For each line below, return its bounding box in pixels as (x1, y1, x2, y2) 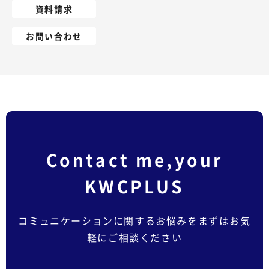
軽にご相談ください (86, 229, 183, 244)
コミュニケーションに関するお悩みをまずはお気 (18, 213, 251, 228)
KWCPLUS (85, 174, 184, 199)
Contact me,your (46, 147, 223, 172)
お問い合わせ (26, 29, 82, 42)
